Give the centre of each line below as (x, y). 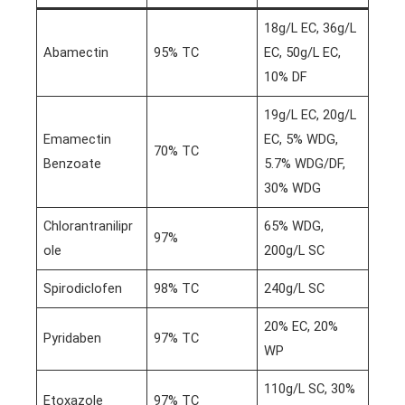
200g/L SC (295, 250)
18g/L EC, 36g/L (311, 28)
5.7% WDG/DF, (305, 163)
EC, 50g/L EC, (303, 52)
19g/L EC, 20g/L (311, 114)
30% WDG (293, 188)
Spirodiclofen (83, 288)
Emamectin (78, 139)
